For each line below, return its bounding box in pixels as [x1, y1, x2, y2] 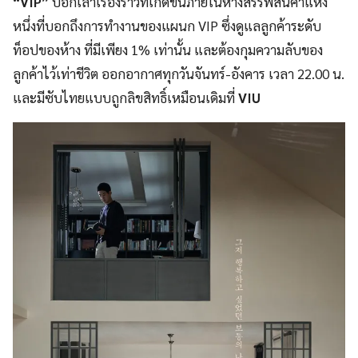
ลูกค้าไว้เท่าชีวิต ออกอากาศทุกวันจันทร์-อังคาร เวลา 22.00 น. [13, 65, 344, 83]
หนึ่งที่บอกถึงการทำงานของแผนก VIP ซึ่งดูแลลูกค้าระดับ [13, 17, 321, 35]
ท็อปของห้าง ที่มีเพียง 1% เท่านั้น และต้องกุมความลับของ [13, 41, 323, 59]
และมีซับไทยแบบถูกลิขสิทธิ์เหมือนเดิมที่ [13, 89, 238, 107]
